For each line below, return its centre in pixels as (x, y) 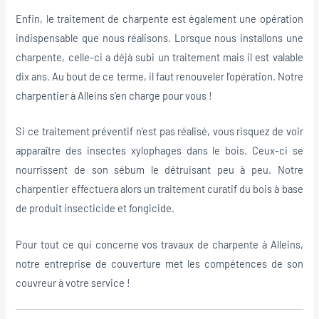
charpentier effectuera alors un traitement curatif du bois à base (159, 189)
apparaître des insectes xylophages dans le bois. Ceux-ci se (159, 151)
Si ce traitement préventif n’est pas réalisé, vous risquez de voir (159, 131)
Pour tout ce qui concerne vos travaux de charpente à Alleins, (159, 244)
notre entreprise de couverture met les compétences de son (159, 263)
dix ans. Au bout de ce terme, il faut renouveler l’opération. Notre (159, 76)
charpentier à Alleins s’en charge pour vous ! (114, 95)
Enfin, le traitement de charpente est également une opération (159, 18)
